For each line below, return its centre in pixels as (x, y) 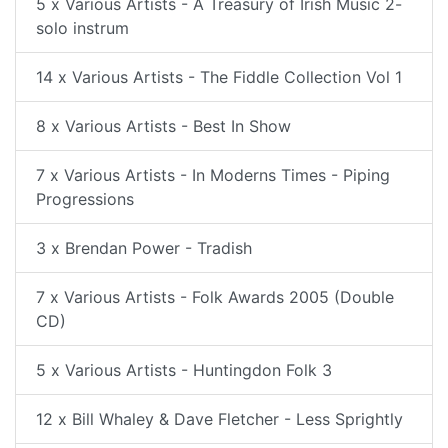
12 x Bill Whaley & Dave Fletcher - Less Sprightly (219, 419)
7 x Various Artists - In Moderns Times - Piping (213, 175)
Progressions (85, 199)
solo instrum (82, 28)
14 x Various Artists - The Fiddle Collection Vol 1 (219, 77)
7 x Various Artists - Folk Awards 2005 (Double (215, 297)
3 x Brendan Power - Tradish (144, 248)
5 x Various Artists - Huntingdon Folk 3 (184, 370)
